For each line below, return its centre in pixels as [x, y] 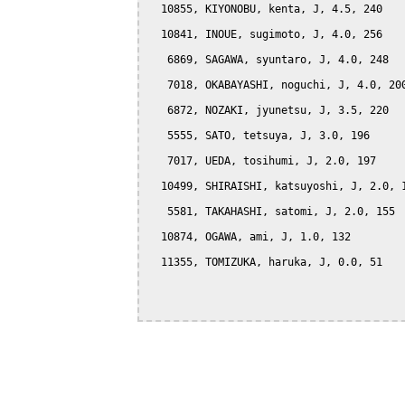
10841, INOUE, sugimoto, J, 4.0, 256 [265, 34]
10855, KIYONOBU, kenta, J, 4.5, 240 [265, 9]
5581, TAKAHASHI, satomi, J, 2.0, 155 [272, 211]
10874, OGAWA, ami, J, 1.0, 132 [250, 236]
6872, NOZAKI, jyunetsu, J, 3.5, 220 [268, 110]
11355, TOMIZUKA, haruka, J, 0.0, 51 [265, 262]
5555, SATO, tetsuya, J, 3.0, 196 [259, 135]
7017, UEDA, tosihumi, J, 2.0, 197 [262, 160]
